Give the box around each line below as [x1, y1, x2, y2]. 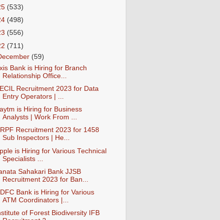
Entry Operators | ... [2, 93, 64, 101]
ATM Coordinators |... [2, 196, 69, 204]
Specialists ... [2, 155, 43, 163]
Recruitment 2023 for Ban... [2, 175, 88, 183]
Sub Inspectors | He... [2, 134, 70, 142]
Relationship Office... [2, 72, 67, 80]
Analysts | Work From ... [2, 113, 77, 121]
